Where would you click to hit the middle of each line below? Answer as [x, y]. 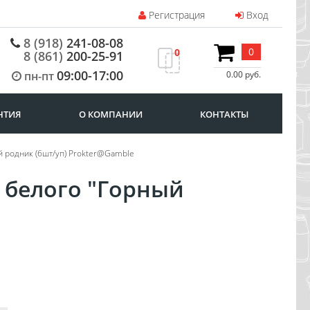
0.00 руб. [244, 74]
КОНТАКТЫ [224, 114]
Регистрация [175, 15]
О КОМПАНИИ [110, 114]
